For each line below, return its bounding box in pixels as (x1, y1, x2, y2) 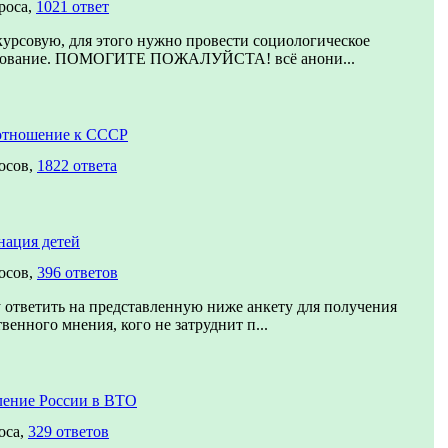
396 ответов (37, 264, 118, 281)
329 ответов (28, 423, 109, 440)
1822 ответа (37, 157, 117, 174)
